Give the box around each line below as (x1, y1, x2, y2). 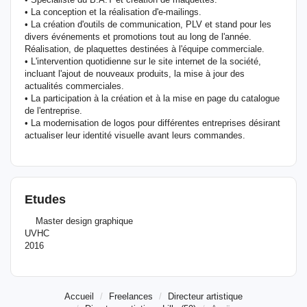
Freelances (109, 291, 153, 302)
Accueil (64, 291, 94, 302)
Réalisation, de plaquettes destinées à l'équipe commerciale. (25, 44, 265, 54)
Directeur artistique (168, 291, 243, 302)
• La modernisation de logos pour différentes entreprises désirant (25, 118, 280, 128)
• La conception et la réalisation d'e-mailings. (25, 7, 201, 17)
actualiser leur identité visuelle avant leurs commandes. (25, 130, 245, 140)
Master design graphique (25, 216, 133, 226)
